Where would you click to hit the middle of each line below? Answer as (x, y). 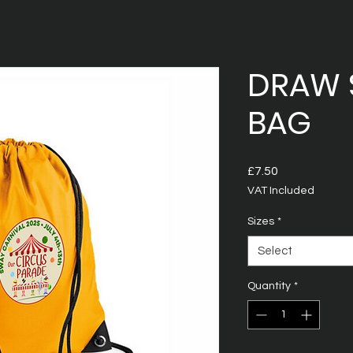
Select (275, 251)
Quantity (269, 286)
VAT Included (281, 191)
